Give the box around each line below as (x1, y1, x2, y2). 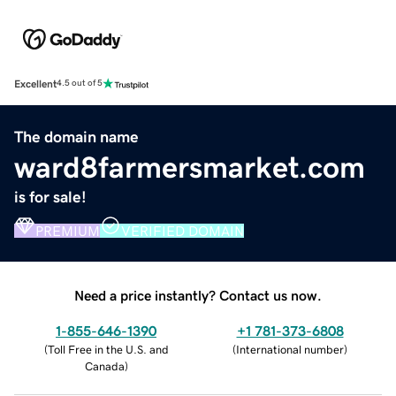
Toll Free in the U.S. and (47, 343, 169, 355)
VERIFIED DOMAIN (121, 223, 244, 238)
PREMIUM (35, 223, 100, 238)
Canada (84, 360, 125, 372)
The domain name (14, 128, 139, 145)
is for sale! (14, 188, 87, 205)
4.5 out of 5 (57, 79, 103, 88)
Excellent (14, 78, 57, 89)
